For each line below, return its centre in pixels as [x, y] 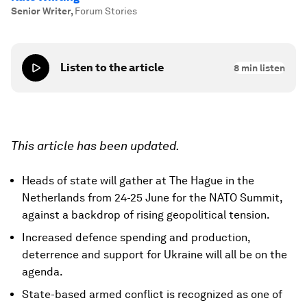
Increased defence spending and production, [136, 237]
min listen [262, 68]
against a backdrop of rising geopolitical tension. [146, 215]
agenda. [42, 272]
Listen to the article [112, 67]
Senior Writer [41, 11]
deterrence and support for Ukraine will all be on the [155, 255]
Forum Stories [106, 11]
